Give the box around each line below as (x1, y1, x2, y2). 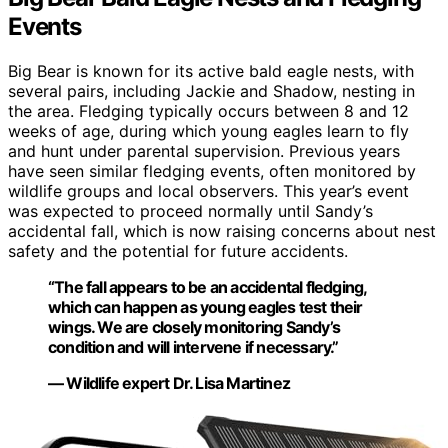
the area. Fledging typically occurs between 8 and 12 (8, 101, 409, 122)
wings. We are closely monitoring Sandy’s (48, 317, 340, 338)
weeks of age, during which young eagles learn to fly (8, 121, 409, 142)
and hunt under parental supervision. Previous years (8, 141, 400, 162)
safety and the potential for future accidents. (8, 241, 348, 262)
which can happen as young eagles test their (48, 297, 363, 318)
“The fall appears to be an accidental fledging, (48, 277, 367, 298)
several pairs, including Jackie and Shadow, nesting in (8, 81, 415, 102)
